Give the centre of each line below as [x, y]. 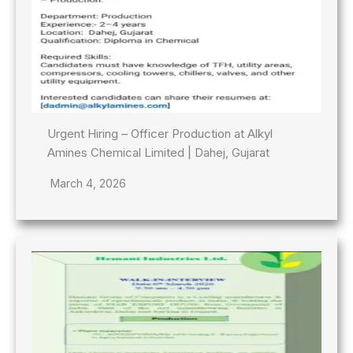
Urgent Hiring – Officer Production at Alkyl [160, 133]
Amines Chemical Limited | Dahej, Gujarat [158, 152]
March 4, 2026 [88, 183]
